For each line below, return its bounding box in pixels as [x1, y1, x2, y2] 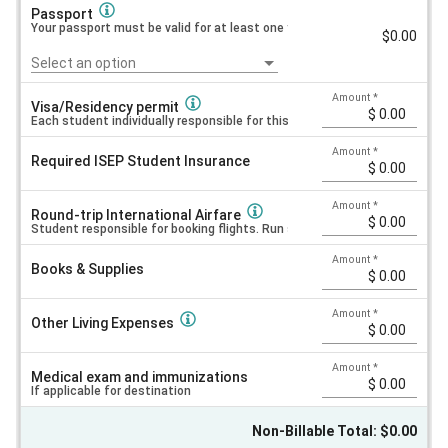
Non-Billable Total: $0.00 [251, 422, 417, 439]
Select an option [31, 54, 137, 71]
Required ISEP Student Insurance [31, 152, 251, 169]
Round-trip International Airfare [31, 206, 242, 223]
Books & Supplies [31, 260, 145, 277]
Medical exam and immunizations [31, 368, 249, 385]
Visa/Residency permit [31, 98, 180, 115]
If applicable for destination [31, 383, 192, 398]
